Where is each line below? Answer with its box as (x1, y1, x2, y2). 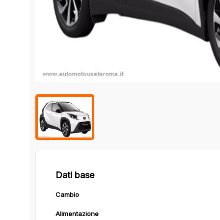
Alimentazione (55, 209, 99, 218)
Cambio (55, 190, 79, 198)
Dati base (55, 169, 94, 180)
